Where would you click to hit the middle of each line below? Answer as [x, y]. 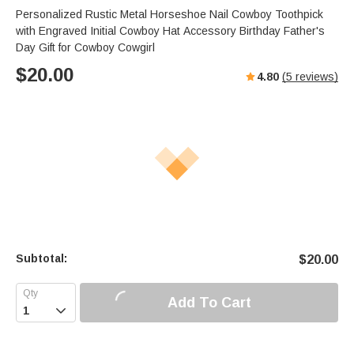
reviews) [315, 77]
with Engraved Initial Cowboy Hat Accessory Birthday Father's [170, 31]
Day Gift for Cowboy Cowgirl [85, 48]
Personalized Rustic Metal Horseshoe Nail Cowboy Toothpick [169, 15]
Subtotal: [41, 259]
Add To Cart [209, 302]
